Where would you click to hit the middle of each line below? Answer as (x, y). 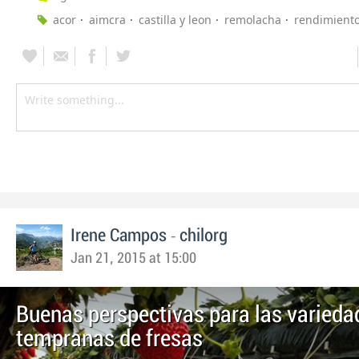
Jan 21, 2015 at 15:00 (133, 258)
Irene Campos (119, 235)
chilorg (204, 235)
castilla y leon (175, 19)
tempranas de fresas (109, 339)
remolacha (253, 19)
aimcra (107, 19)
